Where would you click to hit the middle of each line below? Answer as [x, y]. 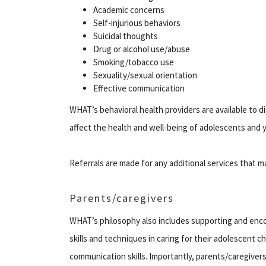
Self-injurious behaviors [137, 23]
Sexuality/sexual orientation [145, 75]
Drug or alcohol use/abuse [142, 49]
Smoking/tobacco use [134, 62]
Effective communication [139, 88]
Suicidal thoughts [126, 36]
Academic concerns [129, 9]
